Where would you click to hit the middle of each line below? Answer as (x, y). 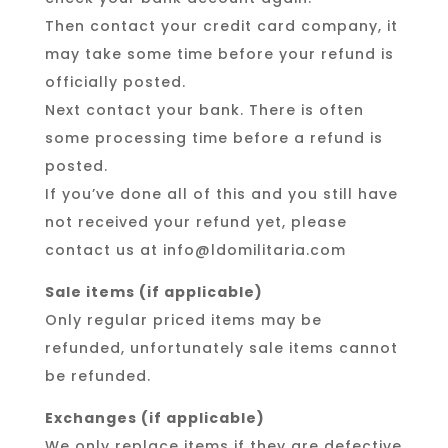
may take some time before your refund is (219, 54)
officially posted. (115, 82)
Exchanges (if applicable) (154, 418)
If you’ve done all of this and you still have (221, 194)
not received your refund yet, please (195, 222)
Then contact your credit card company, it (221, 26)
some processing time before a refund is (213, 138)
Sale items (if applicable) (153, 292)
